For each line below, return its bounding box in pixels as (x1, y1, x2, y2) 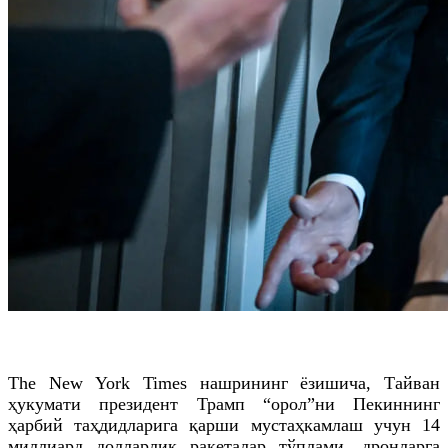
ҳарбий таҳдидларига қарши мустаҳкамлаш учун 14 (8, 414, 440, 435)
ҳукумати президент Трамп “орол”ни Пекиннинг (8, 393, 440, 414)
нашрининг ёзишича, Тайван (187, 372, 441, 393)
